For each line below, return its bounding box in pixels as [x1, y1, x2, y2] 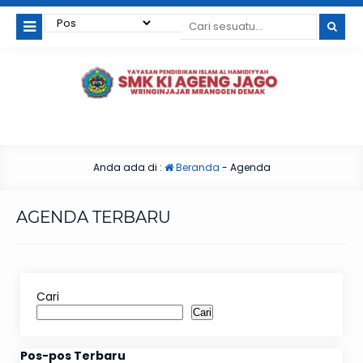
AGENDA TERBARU [16, 207, 171, 228]
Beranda [173, 160, 220, 175]
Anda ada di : [92, 160, 164, 175]
